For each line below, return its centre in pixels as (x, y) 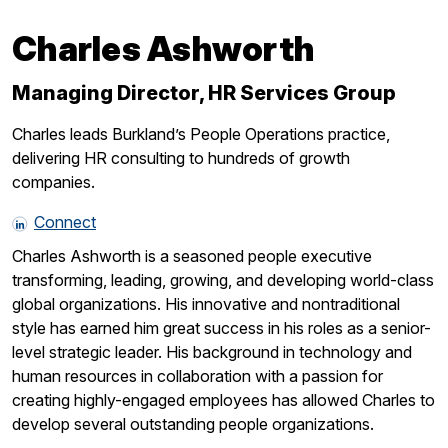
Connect (65, 221)
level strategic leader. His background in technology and (212, 351)
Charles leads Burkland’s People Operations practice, (201, 133)
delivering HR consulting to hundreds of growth (181, 157)
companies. (53, 181)
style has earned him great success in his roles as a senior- (221, 327)
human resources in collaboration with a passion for (197, 375)
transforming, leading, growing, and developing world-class (223, 279)
